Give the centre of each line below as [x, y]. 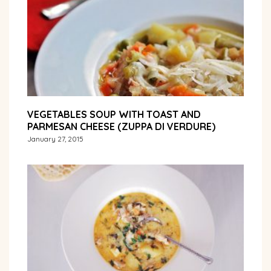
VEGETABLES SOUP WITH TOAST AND [114, 114]
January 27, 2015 [55, 139]
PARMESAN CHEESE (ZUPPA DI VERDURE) [121, 126]
